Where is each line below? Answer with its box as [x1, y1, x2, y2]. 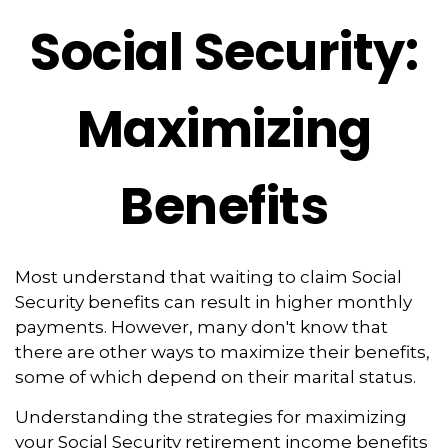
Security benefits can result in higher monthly [15, 292, 412, 312]
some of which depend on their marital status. [15, 367, 416, 387]
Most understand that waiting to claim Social [15, 267, 402, 287]
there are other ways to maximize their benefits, [15, 342, 430, 362]
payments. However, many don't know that [15, 317, 388, 337]
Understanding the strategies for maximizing [15, 407, 407, 427]
